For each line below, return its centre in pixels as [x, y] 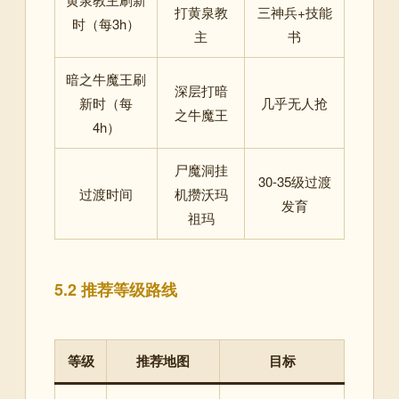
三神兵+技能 [294, 12]
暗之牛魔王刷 [106, 78]
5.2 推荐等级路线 [116, 289]
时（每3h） [106, 23]
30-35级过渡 [294, 181]
